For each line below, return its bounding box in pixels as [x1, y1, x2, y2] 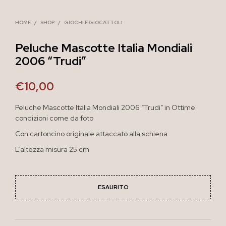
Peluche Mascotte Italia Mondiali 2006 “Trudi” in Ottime [15, 102, 195, 112]
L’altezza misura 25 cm [15, 144, 89, 154]
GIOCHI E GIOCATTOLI [64, 19, 123, 26]
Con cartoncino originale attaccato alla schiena [15, 129, 167, 138]
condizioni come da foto [15, 113, 93, 123]
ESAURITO [97, 183, 129, 191]
